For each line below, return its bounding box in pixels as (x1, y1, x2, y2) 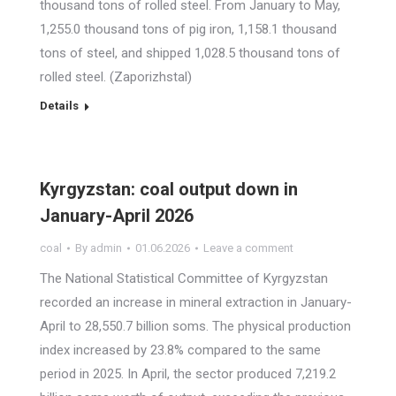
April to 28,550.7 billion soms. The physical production (40, 318, 351, 334)
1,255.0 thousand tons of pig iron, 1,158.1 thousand (40, 21, 337, 37)
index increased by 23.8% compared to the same (40, 342, 321, 358)
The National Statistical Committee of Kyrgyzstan (40, 270, 328, 286)
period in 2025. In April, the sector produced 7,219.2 (40, 366, 336, 382)
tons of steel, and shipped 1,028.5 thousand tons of (40, 45, 340, 61)
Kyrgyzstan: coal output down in (40, 179, 298, 200)
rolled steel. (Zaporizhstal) (40, 69, 192, 85)
